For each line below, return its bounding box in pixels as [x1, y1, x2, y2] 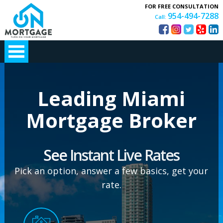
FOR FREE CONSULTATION [145, 2, 219, 10]
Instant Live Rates [70, 145, 180, 165]
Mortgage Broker [26, 107, 197, 134]
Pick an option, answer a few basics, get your [14, 165, 209, 177]
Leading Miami [37, 85, 186, 112]
